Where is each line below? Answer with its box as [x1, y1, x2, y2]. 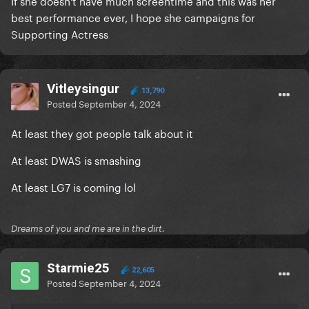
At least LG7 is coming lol [11, 178, 136, 195]
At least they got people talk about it [11, 124, 196, 141]
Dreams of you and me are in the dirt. [11, 223, 165, 235]
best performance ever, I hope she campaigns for [11, 8, 255, 26]
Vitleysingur [47, 81, 119, 97]
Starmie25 [47, 260, 110, 277]
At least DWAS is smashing [11, 151, 144, 168]
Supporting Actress [11, 25, 108, 42]
